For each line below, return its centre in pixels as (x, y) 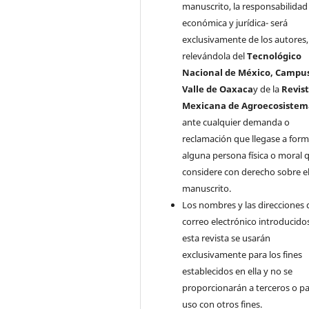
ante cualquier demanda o (236, 122)
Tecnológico (275, 56)
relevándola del (215, 56)
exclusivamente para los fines (242, 254)
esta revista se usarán (227, 238)
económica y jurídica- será (235, 22)
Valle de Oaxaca (218, 89)
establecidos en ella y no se (238, 271)
